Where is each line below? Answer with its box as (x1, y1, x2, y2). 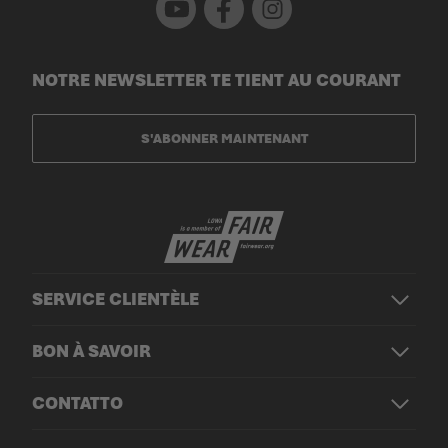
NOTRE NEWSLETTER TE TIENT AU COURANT (32, 68, 401, 91)
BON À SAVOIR (32, 339, 151, 362)
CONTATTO (32, 391, 123, 414)
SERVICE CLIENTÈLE (32, 287, 199, 310)
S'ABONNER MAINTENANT (140, 129, 308, 147)
